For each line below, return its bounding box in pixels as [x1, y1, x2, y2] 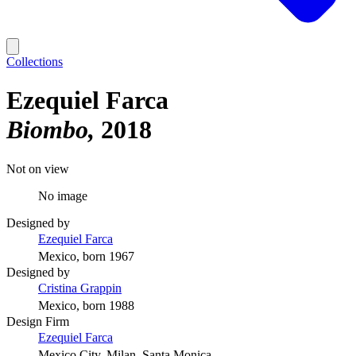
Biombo [6, 115, 88, 145]
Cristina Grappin [38, 281, 122, 295]
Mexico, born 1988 [38, 298, 134, 312]
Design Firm [6, 314, 69, 328]
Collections [6, 55, 63, 68]
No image [38, 188, 87, 203]
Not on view [6, 161, 69, 176]
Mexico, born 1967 [38, 249, 134, 263]
